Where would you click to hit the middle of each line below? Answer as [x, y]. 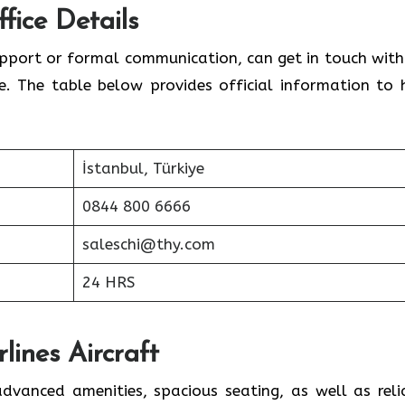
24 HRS [108, 282]
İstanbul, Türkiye [143, 168]
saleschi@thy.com [148, 244]
